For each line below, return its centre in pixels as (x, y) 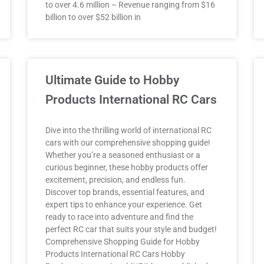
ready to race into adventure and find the (120, 217)
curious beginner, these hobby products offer (127, 167)
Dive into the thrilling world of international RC (129, 130)
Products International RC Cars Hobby (115, 254)
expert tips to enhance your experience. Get (124, 204)
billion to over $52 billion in (93, 17)
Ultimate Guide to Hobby (113, 80)
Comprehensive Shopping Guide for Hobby (123, 242)
